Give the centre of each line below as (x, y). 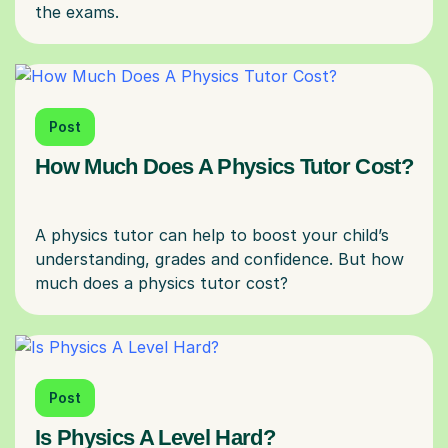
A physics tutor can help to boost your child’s (212, 234)
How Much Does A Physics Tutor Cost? (224, 166)
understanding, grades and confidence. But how (219, 258)
